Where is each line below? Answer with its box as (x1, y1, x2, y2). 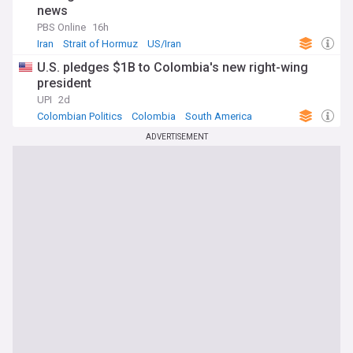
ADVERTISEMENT (145, 132, 208, 141)
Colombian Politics (37, 110, 122, 122)
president (37, 76, 91, 91)
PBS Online (37, 21, 86, 33)
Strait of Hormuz (63, 38, 138, 50)
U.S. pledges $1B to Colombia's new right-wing (37, 60, 308, 75)
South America (185, 110, 252, 122)
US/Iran (147, 38, 181, 50)
